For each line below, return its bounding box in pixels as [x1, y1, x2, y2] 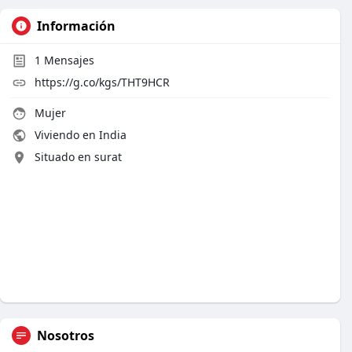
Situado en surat [35, 149, 122, 164]
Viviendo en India [31, 127, 126, 142]
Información [37, 17, 115, 35]
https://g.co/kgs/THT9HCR [35, 75, 170, 90]
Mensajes [41, 53, 94, 68]
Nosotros [37, 327, 94, 344]
